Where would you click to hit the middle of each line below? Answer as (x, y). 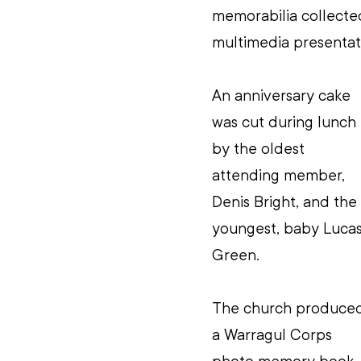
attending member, (280, 175)
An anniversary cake (283, 95)
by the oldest (260, 149)
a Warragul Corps (274, 335)
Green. (236, 255)
